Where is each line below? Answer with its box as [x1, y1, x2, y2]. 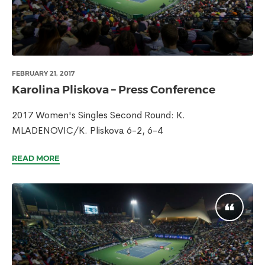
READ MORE [12, 153, 60, 163]
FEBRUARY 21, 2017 [12, 69, 75, 77]
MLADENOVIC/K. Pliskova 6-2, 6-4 [12, 124, 163, 137]
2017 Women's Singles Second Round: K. [12, 109, 185, 121]
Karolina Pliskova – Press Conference [12, 83, 215, 96]
